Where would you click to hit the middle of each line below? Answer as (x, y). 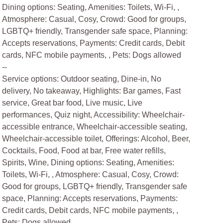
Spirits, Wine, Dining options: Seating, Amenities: (88, 163)
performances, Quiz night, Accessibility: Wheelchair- (94, 115)
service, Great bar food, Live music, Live (72, 103)
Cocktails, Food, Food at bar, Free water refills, (84, 151)
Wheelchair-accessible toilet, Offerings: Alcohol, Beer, (96, 139)
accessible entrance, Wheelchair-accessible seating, (95, 127)
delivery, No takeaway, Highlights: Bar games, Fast (92, 91)
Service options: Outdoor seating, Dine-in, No (82, 79)
